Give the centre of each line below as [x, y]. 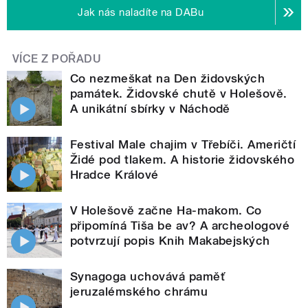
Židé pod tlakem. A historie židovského [183, 159]
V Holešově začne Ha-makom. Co [166, 210]
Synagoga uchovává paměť [148, 276]
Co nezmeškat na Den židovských [168, 78]
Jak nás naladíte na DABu [141, 12]
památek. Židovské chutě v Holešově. [179, 93]
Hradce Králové [114, 174]
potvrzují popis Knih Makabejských [170, 240]
